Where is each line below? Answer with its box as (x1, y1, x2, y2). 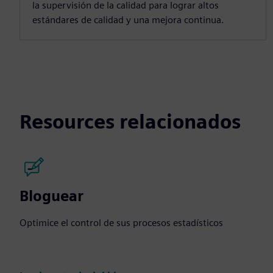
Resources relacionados (19, 109, 241, 133)
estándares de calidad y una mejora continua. (32, 13, 224, 26)
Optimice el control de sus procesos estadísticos (19, 216, 223, 229)
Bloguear (19, 186, 83, 205)
